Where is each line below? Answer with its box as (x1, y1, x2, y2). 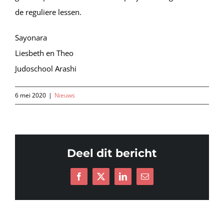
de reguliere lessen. (15, 6, 81, 17)
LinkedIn (122, 175, 151, 184)
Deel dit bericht (67, 146, 157, 160)
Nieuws (54, 90, 75, 99)
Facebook (78, 175, 109, 184)
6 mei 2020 (15, 90, 46, 99)
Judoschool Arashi (15, 63, 76, 73)
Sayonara (15, 32, 47, 42)
